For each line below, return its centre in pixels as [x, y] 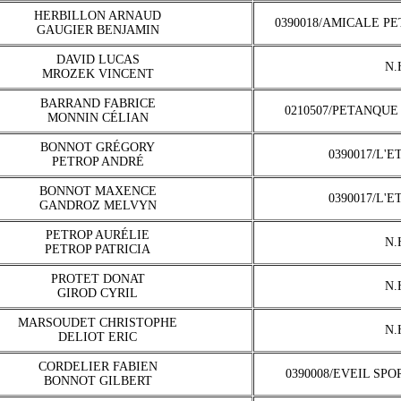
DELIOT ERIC [98, 337]
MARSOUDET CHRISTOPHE [98, 323]
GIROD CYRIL [98, 293]
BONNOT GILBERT [98, 381]
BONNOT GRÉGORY [98, 147]
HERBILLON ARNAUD [98, 16]
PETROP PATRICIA [98, 249]
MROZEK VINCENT [98, 74]
